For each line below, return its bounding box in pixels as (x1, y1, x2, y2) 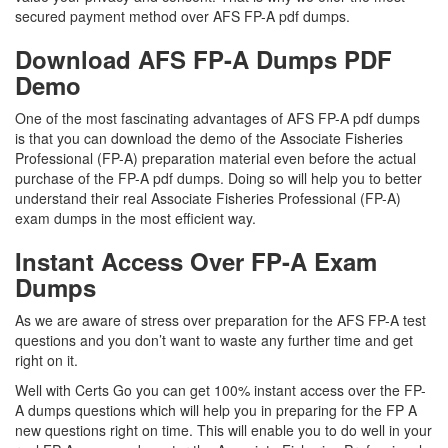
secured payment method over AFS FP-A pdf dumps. (15, 6, 350, 26)
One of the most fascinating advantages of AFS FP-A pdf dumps (15, 108, 420, 128)
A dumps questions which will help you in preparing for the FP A (15, 400, 417, 420)
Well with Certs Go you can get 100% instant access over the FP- (15, 380, 426, 400)
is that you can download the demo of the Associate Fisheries (15, 128, 403, 148)
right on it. (15, 350, 82, 370)
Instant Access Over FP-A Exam (15, 244, 377, 278)
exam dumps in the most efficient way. (15, 208, 256, 228)
